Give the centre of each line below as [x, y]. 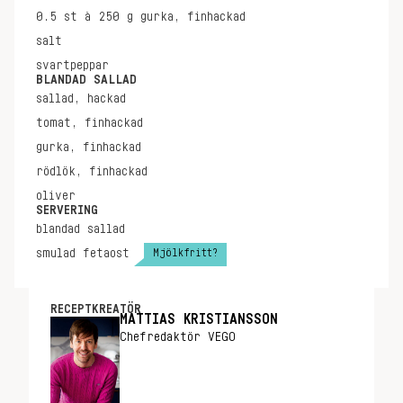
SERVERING [67, 210]
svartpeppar [72, 66]
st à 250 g [99, 17]
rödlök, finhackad [92, 172]
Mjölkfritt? [185, 252]
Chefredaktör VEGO [178, 337]
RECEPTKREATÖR [96, 309]
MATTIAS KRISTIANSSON [199, 319]
